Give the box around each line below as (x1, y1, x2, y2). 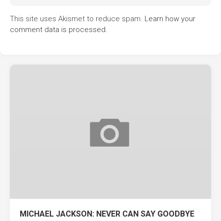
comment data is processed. (10, 25, 108, 34)
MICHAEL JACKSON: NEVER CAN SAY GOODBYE (20, 209, 194, 219)
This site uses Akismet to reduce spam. (10, 14, 145, 23)
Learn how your (145, 14, 195, 23)
